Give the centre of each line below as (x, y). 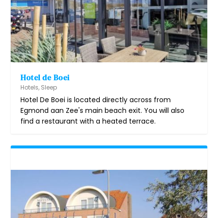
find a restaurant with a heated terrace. (88, 121)
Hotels (30, 88)
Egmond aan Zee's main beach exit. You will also (103, 111)
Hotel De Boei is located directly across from (96, 100)
